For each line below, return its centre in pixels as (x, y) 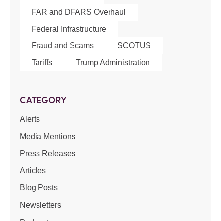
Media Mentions (48, 136)
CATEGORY (43, 100)
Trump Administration (113, 62)
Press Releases (48, 153)
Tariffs (42, 62)
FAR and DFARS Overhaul (79, 12)
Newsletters (40, 205)
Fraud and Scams (63, 46)
